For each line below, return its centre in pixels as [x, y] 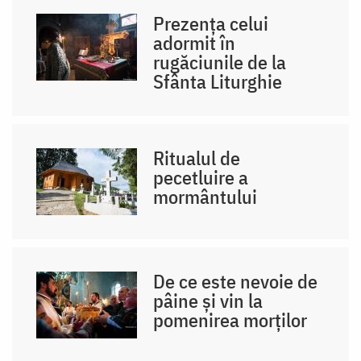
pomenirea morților [230, 320]
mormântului [205, 197]
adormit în [195, 43]
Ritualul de [197, 158]
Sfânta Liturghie [218, 82]
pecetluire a [201, 178]
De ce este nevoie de [236, 282]
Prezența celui [211, 24]
